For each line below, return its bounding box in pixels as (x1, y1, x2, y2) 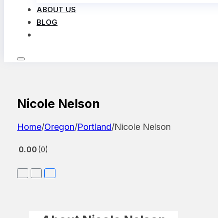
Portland (77, 121, 112, 132)
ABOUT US (36, 5, 76, 15)
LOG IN (46, 30, 73, 40)
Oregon (44, 121, 75, 132)
